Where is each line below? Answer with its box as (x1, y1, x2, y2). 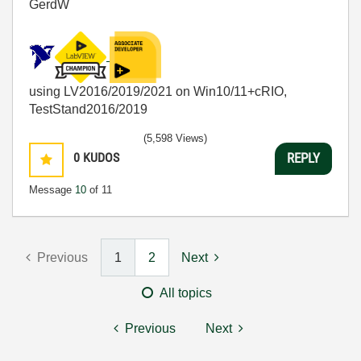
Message (29, 183, 75, 196)
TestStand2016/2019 (29, 102, 147, 116)
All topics (160, 285, 212, 300)
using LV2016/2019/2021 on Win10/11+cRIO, (29, 84, 287, 98)
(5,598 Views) (143, 131, 207, 144)
